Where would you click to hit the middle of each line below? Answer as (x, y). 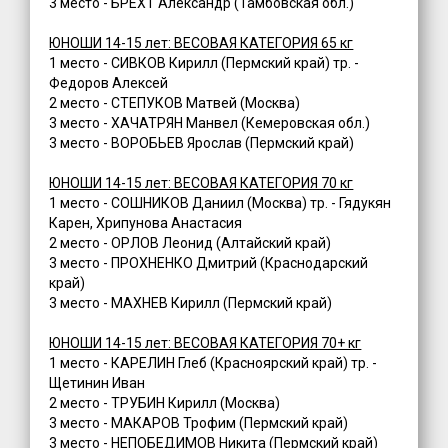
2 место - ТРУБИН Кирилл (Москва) (165, 403)
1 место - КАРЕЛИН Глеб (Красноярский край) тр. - (213, 363)
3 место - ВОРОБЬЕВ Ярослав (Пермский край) (202, 143)
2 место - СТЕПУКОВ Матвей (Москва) (175, 103)
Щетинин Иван (97, 383)
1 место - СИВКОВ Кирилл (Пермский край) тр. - (204, 63)
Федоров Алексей (109, 83)
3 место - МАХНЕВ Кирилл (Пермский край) (191, 303)
